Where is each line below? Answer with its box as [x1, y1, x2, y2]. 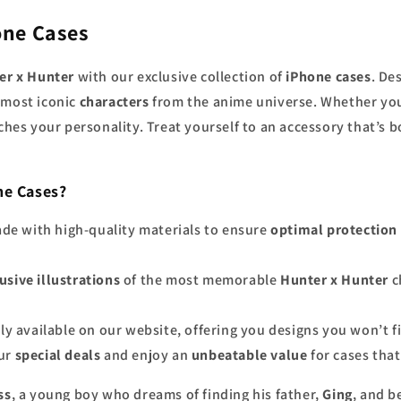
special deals [14, 346, 101, 364]
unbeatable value [191, 346, 308, 364]
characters [79, 92, 149, 111]
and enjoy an [100, 346, 192, 364]
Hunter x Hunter [280, 270, 389, 289]
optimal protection [270, 220, 398, 239]
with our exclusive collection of [74, 67, 286, 86]
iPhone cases [286, 67, 371, 86]
